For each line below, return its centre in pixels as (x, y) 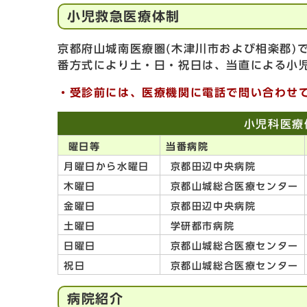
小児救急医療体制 (124, 16)
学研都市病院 (200, 226)
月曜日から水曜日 (109, 167)
